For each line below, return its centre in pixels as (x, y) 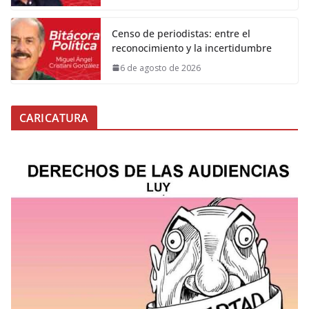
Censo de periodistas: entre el (181, 33)
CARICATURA (54, 118)
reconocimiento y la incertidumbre (192, 48)
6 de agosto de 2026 (160, 68)
